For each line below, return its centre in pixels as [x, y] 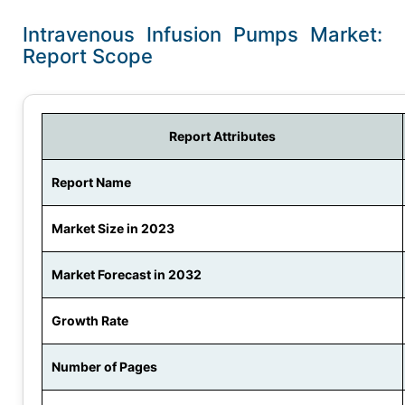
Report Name [91, 183]
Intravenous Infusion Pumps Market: [202, 35]
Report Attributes [222, 137]
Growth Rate [90, 321]
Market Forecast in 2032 [127, 275]
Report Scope [88, 57]
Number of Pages [104, 367]
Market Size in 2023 [113, 229]
